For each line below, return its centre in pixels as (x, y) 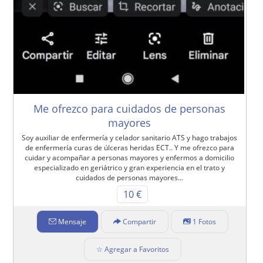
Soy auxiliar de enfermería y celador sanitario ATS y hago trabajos (130, 137)
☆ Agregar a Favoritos (132, 249)
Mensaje (73, 221)
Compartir (140, 221)
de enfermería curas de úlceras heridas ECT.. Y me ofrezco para (129, 147)
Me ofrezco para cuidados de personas (130, 108)
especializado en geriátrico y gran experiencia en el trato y (130, 167)
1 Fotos (205, 221)
